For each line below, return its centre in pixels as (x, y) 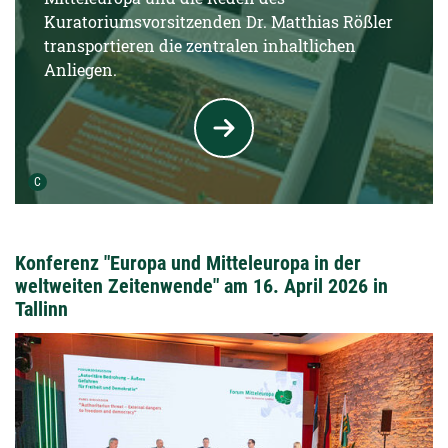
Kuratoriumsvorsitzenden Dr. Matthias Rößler (219, 21)
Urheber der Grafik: (96, 182)
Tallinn (41, 309)
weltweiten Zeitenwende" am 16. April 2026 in (201, 286)
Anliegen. (81, 69)
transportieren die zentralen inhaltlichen (200, 45)
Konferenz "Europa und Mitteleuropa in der (188, 263)
